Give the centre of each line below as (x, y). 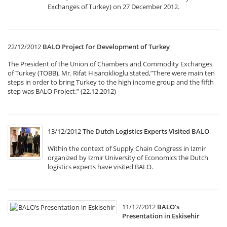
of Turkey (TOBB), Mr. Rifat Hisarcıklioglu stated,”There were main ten (111, 73)
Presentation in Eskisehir (161, 216)
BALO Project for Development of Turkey (106, 47)
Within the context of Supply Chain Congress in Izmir (127, 148)
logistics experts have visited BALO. (100, 167)
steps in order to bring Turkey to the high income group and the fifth (111, 82)
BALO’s (168, 207)
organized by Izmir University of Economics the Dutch (128, 158)
